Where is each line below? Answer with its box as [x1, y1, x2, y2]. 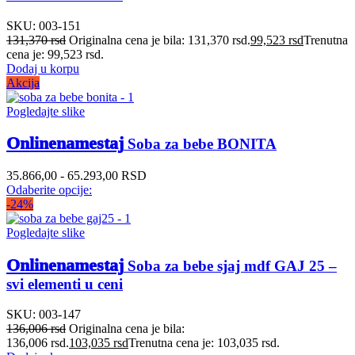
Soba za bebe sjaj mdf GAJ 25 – [124, 257, 337, 274]
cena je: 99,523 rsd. [6, 47, 104, 61]
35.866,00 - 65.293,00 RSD [6, 168, 147, 182]
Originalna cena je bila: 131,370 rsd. [69, 32, 250, 47]
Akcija [6, 75, 40, 90]
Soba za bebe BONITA [124, 136, 277, 153]
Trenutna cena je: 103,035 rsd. [128, 336, 280, 350]
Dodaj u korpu [6, 61, 79, 75]
